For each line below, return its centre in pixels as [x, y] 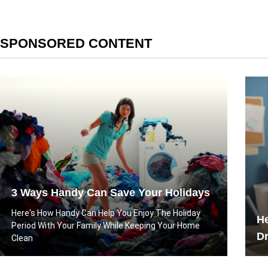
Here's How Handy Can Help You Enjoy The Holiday [106, 213]
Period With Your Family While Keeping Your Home [106, 226]
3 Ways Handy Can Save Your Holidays [111, 193]
